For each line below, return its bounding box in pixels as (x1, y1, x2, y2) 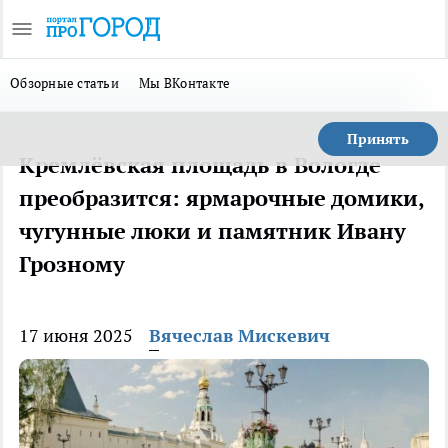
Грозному (19, 250, 125, 278)
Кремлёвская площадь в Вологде (19, 151, 381, 179)
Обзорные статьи (10, 74, 120, 92)
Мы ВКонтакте (139, 74, 231, 92)
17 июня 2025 (19, 324, 133, 347)
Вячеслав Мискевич (149, 324, 330, 347)
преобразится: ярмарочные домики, (19, 184, 424, 212)
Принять (347, 130, 409, 148)
